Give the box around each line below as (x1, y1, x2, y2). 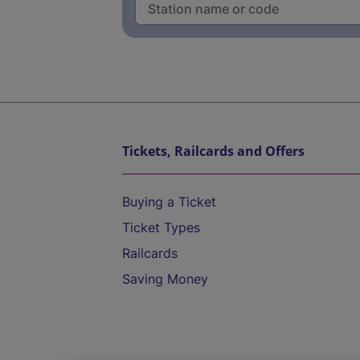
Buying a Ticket (122, 194, 216, 210)
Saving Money (122, 271, 208, 287)
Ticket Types (122, 219, 200, 235)
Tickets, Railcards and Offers (122, 142, 305, 160)
